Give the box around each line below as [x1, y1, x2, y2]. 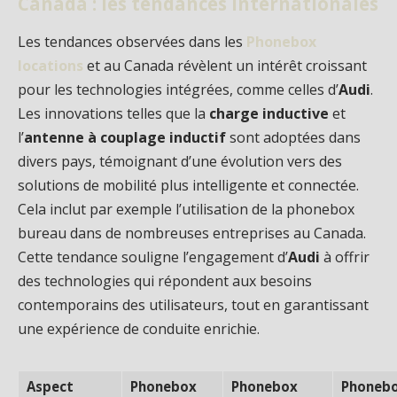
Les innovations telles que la [18, 103, 209, 123]
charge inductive [209, 103, 329, 123]
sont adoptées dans [226, 127, 361, 147]
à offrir [320, 246, 370, 267]
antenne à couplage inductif [24, 127, 226, 147]
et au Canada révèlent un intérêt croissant [83, 55, 367, 75]
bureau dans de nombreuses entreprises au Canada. [18, 222, 366, 243]
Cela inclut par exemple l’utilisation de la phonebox [18, 198, 354, 219]
